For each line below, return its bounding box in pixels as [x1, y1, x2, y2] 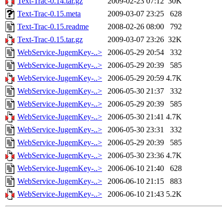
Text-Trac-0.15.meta [17, 9, 81, 18]
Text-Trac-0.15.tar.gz [17, 35, 83, 44]
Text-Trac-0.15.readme [17, 22, 89, 31]
